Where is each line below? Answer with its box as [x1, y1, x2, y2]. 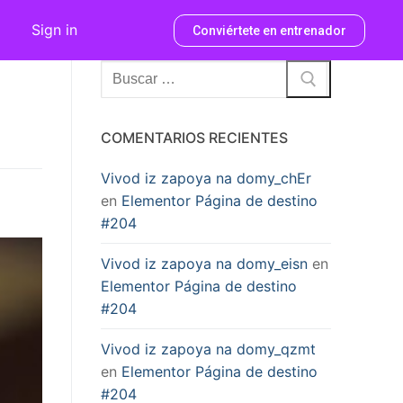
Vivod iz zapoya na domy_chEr [101, 168, 311, 187]
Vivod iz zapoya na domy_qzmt [101, 339, 316, 358]
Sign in [31, 21, 77, 39]
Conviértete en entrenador [192, 22, 346, 38]
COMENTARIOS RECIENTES [101, 128, 288, 147]
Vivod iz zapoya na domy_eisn [101, 254, 308, 273]
